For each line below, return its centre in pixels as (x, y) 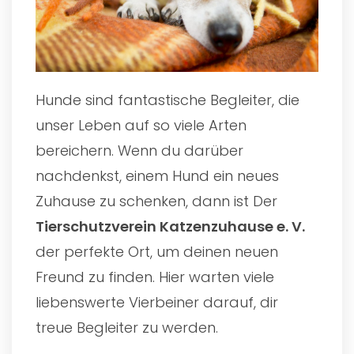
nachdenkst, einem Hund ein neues (157, 175)
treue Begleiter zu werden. (127, 327)
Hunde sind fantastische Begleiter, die (168, 100)
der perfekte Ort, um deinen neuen (157, 251)
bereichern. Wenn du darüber (139, 150)
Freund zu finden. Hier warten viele (155, 277)
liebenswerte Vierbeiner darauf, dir (157, 302)
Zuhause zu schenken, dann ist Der (156, 201)
